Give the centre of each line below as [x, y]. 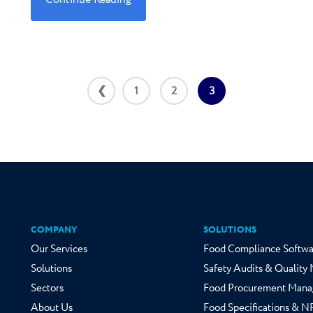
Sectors [47, 289]
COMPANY [54, 230]
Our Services [59, 249]
